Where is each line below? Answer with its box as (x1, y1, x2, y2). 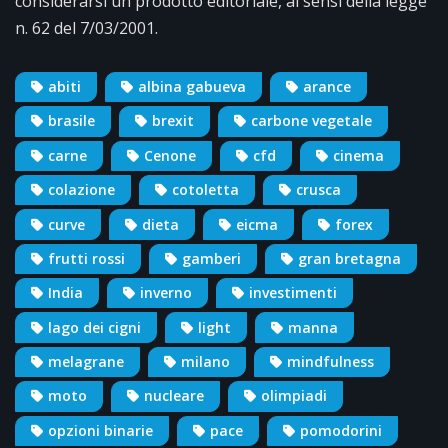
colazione (48, 180, 115, 200)
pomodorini (300, 420, 382, 440)
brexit (152, 111, 194, 131)
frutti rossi (48, 248, 125, 268)
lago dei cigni (48, 317, 141, 337)
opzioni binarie (48, 420, 153, 440)
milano (181, 352, 230, 372)
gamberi (182, 248, 241, 268)
